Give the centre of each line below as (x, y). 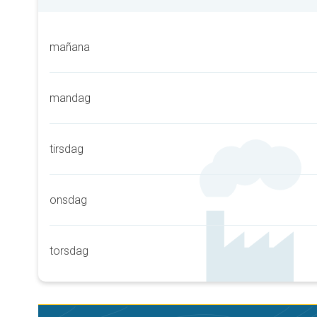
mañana (70, 47)
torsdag (69, 251)
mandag (70, 98)
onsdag (68, 200)
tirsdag (67, 149)
